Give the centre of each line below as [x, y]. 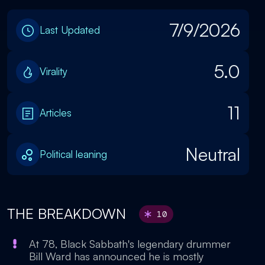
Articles [56, 113]
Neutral [213, 154]
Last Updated [70, 30]
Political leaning [73, 154]
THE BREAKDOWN [69, 214]
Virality [54, 71]
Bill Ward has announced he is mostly [116, 256]
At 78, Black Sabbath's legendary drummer [130, 244]
